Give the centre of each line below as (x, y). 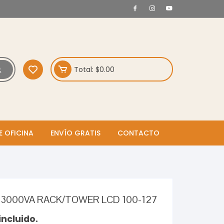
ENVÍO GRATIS (75, 133)
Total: (84, 69)
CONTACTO (138, 133)
